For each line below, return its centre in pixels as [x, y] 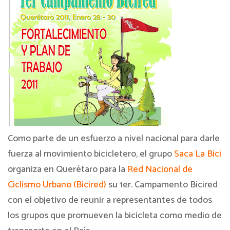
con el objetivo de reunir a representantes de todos [110, 200]
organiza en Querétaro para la [68, 169]
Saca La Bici [197, 154]
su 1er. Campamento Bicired [162, 185]
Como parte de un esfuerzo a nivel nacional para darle [114, 139]
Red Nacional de [160, 169]
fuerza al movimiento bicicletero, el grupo [90, 154]
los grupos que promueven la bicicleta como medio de [115, 216]
